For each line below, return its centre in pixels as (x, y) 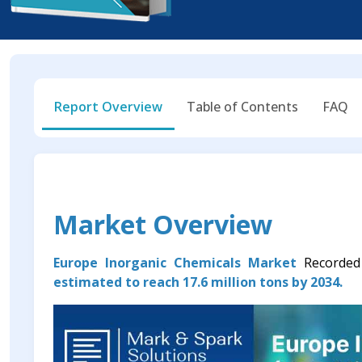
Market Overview (163, 225)
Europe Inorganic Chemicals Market (179, 263)
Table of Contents (242, 107)
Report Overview (108, 107)
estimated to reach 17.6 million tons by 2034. (198, 282)
